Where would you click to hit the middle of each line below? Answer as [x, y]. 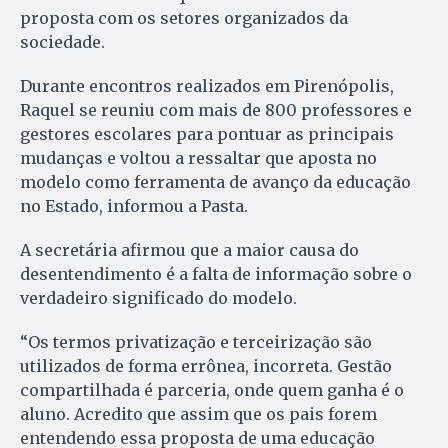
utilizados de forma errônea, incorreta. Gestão [206, 366]
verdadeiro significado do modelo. [158, 298]
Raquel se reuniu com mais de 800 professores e [216, 110]
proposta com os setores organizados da [184, 18]
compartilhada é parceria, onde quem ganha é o [212, 390]
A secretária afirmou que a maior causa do [189, 250]
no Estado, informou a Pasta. [134, 206]
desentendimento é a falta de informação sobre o [216, 274]
